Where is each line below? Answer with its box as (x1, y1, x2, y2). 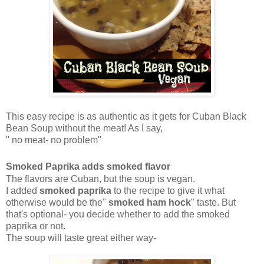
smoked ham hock (106, 197, 191, 208)
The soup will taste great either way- (6, 233, 156, 243)
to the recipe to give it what (111, 186, 225, 196)
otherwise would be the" (6, 197, 106, 208)
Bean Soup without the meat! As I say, (6, 123, 163, 134)
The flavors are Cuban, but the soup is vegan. (6, 174, 195, 184)
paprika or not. (6, 221, 65, 232)
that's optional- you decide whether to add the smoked (6, 209, 230, 220)
